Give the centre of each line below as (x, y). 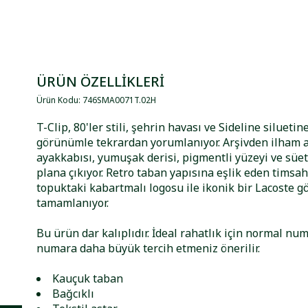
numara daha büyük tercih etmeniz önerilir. (148, 248)
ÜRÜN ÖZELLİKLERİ (101, 81)
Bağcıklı (74, 294)
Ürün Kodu (58, 100)
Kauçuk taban (88, 278)
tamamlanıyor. (73, 203)
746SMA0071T (111, 100)
